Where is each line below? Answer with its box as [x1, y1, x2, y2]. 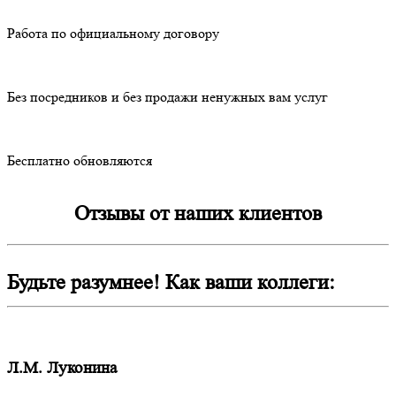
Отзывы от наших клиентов [74, 201, 322, 225]
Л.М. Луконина [7, 359, 117, 378]
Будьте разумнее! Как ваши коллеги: [7, 270, 335, 294]
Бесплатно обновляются [7, 151, 152, 169]
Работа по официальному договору [7, 24, 219, 42]
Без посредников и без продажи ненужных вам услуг [7, 88, 328, 105]
